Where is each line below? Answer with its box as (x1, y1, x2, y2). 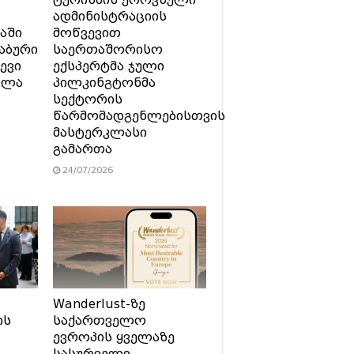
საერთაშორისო (52, 43, 163, 58)
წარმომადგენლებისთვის (52, 109, 225, 124)
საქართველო (52, 313, 146, 328)
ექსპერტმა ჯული (52, 59, 164, 74)
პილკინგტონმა (52, 76, 156, 91)
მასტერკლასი (52, 126, 147, 141)
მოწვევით (52, 26, 121, 41)
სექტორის (52, 92, 122, 107)
